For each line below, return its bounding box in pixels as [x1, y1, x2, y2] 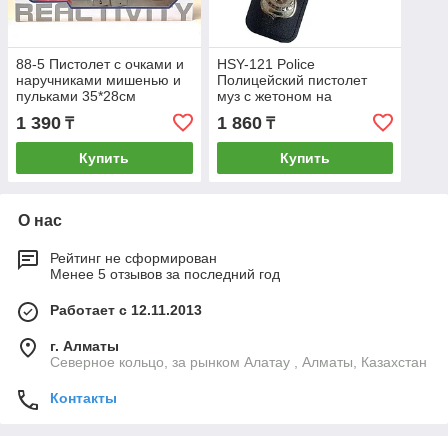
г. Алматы [50, 337, 119, 354]
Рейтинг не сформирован [50, 249, 217, 266]
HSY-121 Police [216, 55, 315, 72]
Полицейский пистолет [216, 71, 367, 88]
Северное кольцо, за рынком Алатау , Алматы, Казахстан [50, 353, 427, 370]
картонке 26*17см [216, 103, 333, 120]
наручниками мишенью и [16, 71, 181, 88]
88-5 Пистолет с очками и [16, 55, 184, 72]
